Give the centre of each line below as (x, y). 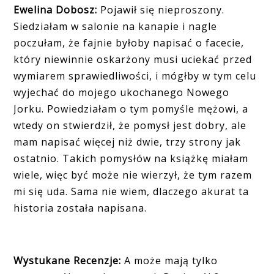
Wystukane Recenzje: (68, 261)
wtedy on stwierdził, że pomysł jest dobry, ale (130, 126)
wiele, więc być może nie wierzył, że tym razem (133, 175)
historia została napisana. (80, 208)
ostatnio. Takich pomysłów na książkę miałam (131, 159)
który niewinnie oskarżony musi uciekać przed (133, 60)
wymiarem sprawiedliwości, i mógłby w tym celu (135, 76)
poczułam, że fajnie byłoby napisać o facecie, (129, 43)
